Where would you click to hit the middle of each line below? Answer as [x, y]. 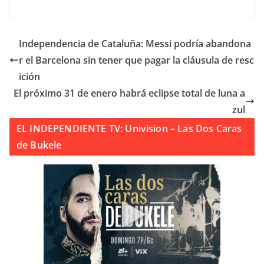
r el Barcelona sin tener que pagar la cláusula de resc [136, 60]
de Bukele [39, 145]
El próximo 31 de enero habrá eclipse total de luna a [129, 93]
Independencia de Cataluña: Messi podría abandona [135, 44]
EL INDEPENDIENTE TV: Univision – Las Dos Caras [129, 129]
